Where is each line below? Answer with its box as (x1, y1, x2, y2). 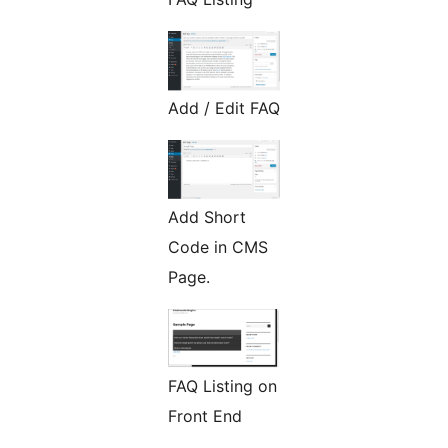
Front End (168, 406, 242, 427)
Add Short (168, 207, 246, 228)
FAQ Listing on (168, 376, 277, 397)
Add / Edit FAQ (168, 98, 280, 119)
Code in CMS (168, 237, 268, 258)
